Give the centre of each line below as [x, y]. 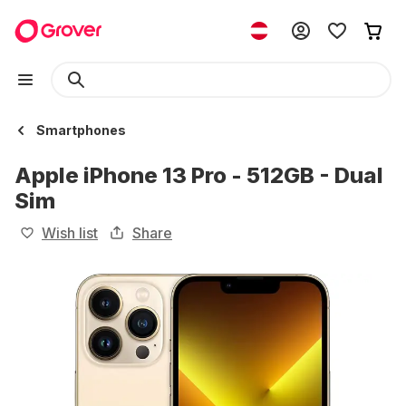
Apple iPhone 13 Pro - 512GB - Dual [199, 175]
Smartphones [81, 130]
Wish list [70, 233]
